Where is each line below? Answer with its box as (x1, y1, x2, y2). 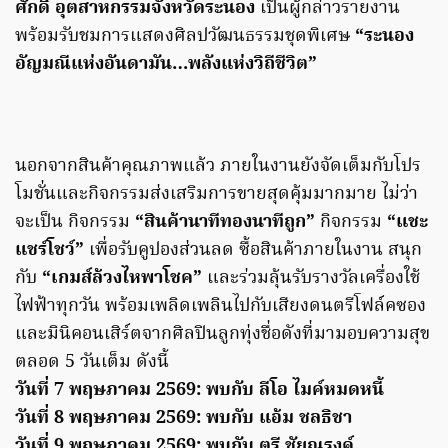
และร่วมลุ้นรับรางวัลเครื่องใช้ (202, 264, 420, 294)
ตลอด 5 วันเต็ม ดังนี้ (15, 348, 169, 378)
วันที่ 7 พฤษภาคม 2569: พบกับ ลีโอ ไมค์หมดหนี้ (15, 376, 384, 406)
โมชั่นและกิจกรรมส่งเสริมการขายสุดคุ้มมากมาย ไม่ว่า (15, 180, 418, 210)
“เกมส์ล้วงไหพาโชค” (42, 264, 202, 294)
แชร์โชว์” (15, 236, 89, 266)
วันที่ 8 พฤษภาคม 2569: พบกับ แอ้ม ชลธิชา (15, 404, 352, 434)
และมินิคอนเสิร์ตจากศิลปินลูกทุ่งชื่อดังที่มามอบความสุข (15, 320, 430, 350)
